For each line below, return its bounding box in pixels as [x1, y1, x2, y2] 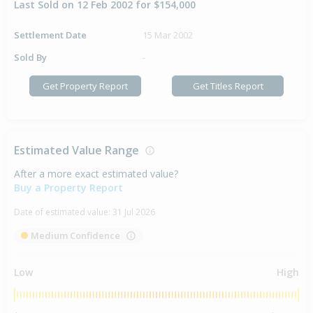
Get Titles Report [192, 79, 263, 92]
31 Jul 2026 [112, 206, 155, 219]
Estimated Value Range [14, 143, 145, 159]
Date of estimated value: [14, 206, 112, 219]
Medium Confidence [31, 229, 120, 242]
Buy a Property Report [14, 181, 123, 195]
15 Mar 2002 [142, 29, 193, 42]
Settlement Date [14, 29, 87, 42]
